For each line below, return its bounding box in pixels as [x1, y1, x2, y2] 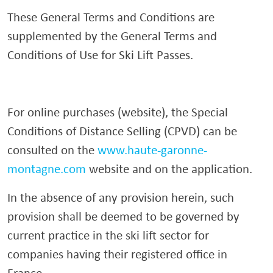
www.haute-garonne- [97, 141, 207, 158]
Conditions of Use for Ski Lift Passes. [7, 46, 193, 63]
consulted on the [7, 141, 97, 158]
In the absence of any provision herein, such [7, 189, 234, 205]
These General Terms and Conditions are [7, 9, 214, 25]
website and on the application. [86, 160, 252, 177]
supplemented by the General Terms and [7, 27, 217, 44]
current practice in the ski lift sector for [7, 227, 209, 243]
